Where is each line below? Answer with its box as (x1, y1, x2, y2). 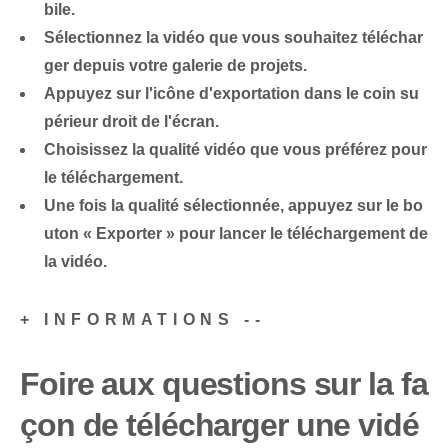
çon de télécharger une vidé (20, 407, 419, 444)
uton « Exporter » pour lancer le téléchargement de (44, 225, 428, 243)
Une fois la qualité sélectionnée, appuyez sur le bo (44, 197, 423, 215)
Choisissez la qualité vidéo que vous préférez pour (44, 141, 427, 159)
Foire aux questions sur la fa (20, 366, 428, 403)
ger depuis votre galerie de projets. (44, 57, 307, 75)
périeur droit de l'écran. (44, 113, 219, 131)
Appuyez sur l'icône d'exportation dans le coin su (44, 85, 419, 103)
